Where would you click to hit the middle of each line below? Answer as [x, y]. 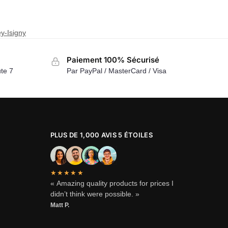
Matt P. [60, 205]
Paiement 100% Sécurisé [113, 60]
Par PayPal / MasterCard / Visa [116, 70]
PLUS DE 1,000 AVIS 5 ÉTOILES [101, 135]
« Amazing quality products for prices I [112, 183]
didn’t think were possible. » [95, 194]
